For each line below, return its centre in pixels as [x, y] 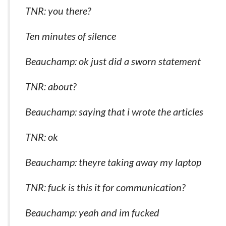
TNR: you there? [58, 11]
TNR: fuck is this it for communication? [105, 187]
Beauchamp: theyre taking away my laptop [113, 162]
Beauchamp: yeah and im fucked [92, 212]
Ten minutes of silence [71, 36]
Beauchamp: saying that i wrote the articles [114, 111]
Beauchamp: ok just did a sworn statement [113, 61]
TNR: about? [51, 86]
